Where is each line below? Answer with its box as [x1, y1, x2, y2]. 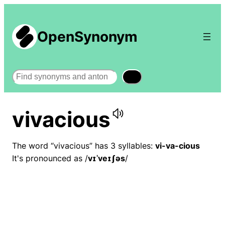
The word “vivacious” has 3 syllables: [12, 141, 155, 151]
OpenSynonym [37, 28, 138, 45]
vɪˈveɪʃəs [88, 153, 125, 164]
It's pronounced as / [12, 153, 88, 164]
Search [12, 69, 38, 79]
